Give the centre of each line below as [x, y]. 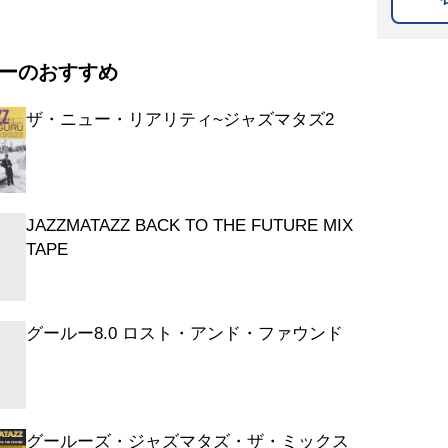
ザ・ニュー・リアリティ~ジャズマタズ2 [179, 119]
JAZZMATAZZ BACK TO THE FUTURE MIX [189, 225]
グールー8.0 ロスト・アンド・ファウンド [184, 333]
